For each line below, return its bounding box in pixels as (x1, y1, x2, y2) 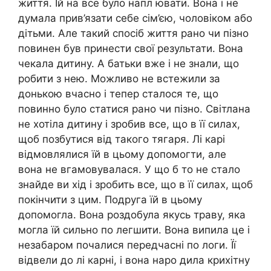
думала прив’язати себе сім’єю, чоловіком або (18, 11, 252, 24)
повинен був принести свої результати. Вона (18, 42, 243, 54)
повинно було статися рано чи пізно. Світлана (18, 102, 250, 115)
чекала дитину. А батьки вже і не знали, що (18, 57, 239, 70)
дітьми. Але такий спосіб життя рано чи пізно (18, 27, 249, 39)
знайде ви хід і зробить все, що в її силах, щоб (18, 178, 253, 191)
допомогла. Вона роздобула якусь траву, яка (18, 208, 246, 221)
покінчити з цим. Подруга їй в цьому (18, 193, 202, 206)
